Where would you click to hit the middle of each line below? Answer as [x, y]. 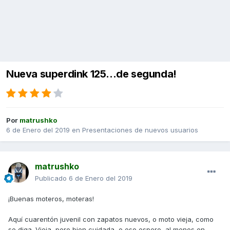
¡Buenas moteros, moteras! [51, 199]
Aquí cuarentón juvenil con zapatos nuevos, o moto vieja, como [111, 219]
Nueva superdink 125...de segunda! [91, 74]
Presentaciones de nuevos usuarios [140, 130]
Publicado [52, 178]
